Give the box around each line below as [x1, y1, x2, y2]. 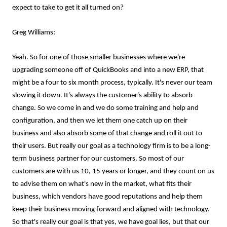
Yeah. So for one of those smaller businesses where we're [12, 54, 185, 61]
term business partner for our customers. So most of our [12, 155, 184, 163]
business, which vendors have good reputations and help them [12, 193, 203, 201]
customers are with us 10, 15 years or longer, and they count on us [12, 168, 214, 175]
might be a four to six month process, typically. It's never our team [12, 79, 212, 87]
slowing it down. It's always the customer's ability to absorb [12, 92, 193, 99]
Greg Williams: [12, 29, 55, 36]
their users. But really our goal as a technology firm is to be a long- [12, 142, 211, 150]
